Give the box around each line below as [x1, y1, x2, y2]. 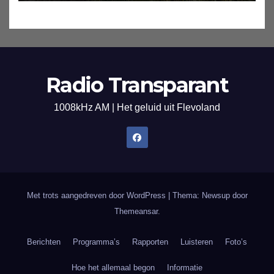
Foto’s [225, 237, 247, 247]
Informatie [167, 263, 202, 273]
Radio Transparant [45, 72, 229, 98]
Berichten [27, 237, 61, 247]
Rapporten [132, 237, 168, 247]
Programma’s [73, 237, 120, 247]
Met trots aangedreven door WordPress [26, 191, 168, 201]
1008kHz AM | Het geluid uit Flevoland [54, 102, 220, 113]
